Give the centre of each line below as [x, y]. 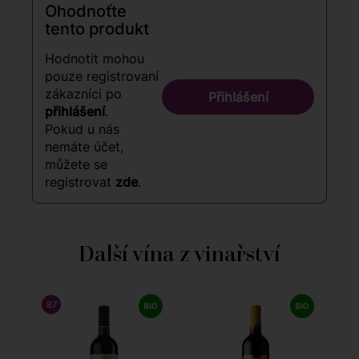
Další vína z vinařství [179, 254]
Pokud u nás [82, 129]
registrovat [80, 182]
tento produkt [97, 29]
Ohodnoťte [86, 12]
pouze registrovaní [102, 77]
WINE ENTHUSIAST [141, 305]
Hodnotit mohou [95, 59]
